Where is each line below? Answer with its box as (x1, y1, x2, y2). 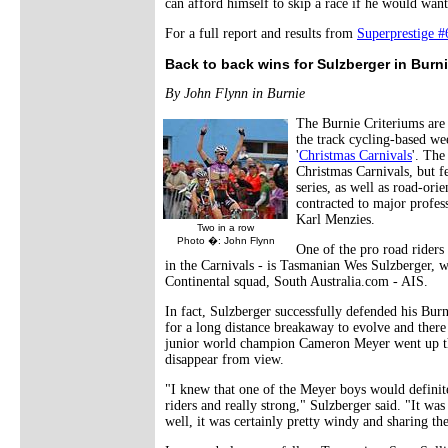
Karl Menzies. (296, 211, 375, 227)
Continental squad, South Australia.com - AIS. (165, 273, 428, 289)
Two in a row (197, 221, 254, 233)
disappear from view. (165, 351, 284, 367)
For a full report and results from (165, 25, 357, 41)
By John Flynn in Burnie (165, 85, 305, 101)
